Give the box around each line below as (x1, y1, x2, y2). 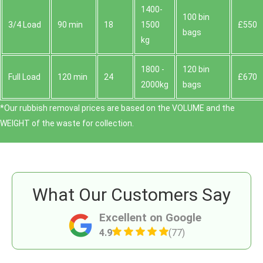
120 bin (183, 65, 210, 75)
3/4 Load (8, 20, 41, 30)
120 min (58, 72, 87, 82)
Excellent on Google (99, 211, 201, 225)
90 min (58, 20, 83, 30)
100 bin (183, 12, 210, 22)
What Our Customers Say (32, 184, 231, 205)
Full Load (8, 72, 41, 82)
